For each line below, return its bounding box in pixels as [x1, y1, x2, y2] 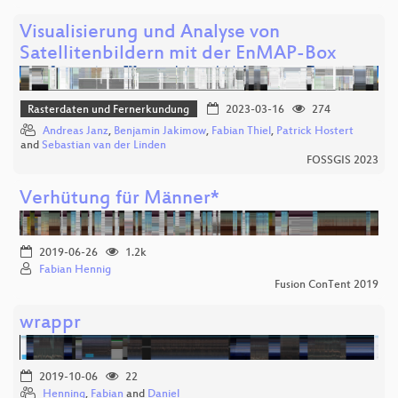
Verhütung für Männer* [20, 188, 219, 211]
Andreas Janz [43, 125, 108, 139]
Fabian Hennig [39, 264, 111, 277]
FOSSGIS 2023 [306, 155, 378, 168]
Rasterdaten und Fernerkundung [28, 103, 190, 116]
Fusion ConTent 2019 [275, 279, 378, 292]
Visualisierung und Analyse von [20, 21, 280, 44]
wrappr [20, 313, 81, 336]
